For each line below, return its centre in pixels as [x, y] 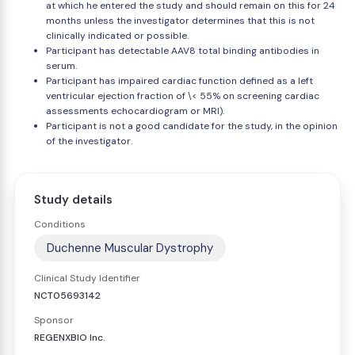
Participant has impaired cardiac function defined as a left [179, 81]
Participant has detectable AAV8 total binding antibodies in [183, 51]
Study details [73, 200]
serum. [61, 66]
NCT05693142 [67, 296]
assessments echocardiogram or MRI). [135, 111]
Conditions [60, 224]
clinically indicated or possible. [117, 36]
